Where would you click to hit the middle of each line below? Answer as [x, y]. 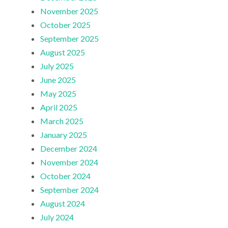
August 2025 [63, 52]
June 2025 [58, 79]
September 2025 [70, 38]
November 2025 [69, 11]
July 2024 [57, 217]
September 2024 [70, 189]
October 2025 [66, 24]
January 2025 [64, 134]
